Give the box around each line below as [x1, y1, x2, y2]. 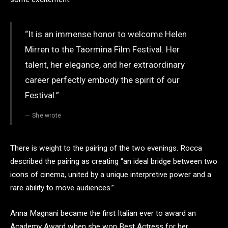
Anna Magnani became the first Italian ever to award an [10, 208, 196, 218]
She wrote [32, 111, 62, 119]
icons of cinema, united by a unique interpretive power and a [10, 170, 211, 180]
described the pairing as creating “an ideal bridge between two [10, 157, 217, 166]
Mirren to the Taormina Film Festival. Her [24, 44, 180, 54]
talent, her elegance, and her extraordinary [24, 59, 185, 70]
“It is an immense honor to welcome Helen [24, 28, 187, 39]
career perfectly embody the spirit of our [24, 74, 180, 85]
